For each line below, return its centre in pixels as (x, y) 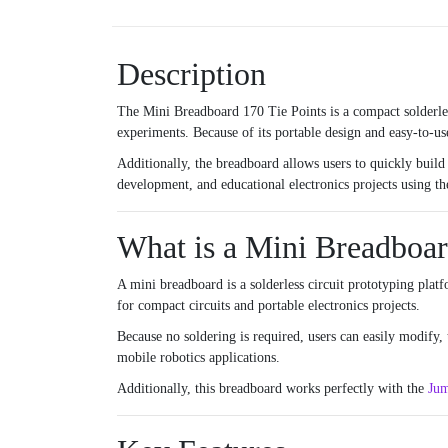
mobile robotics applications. (198, 358)
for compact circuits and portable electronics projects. (268, 306)
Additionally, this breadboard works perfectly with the (272, 389)
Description (191, 74)
